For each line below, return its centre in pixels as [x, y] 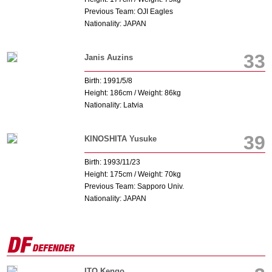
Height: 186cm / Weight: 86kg [132, 93]
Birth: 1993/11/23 [112, 162]
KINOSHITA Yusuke [120, 139]
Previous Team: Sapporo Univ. [134, 186]
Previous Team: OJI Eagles [128, 12]
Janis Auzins [108, 57]
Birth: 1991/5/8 [108, 81]
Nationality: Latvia [114, 105]
